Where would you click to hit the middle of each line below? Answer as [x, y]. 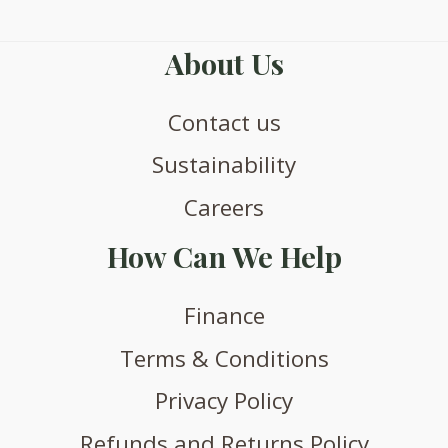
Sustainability [224, 165]
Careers [224, 207]
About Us [224, 62]
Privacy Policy [224, 401]
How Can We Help [224, 256]
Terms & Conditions [224, 358]
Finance [224, 316]
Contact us [224, 122]
